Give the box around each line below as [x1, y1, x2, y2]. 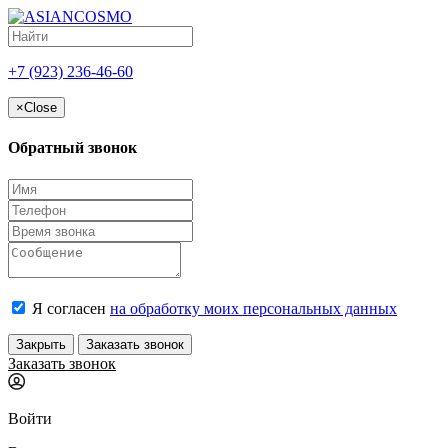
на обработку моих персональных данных [110, 299, 397, 317]
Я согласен [28, 299, 110, 317]
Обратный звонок [8, 139, 137, 157]
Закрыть [16, 336, 66, 352]
